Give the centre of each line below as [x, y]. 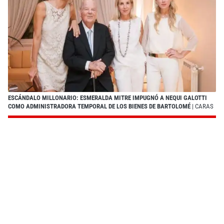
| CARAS [202, 106]
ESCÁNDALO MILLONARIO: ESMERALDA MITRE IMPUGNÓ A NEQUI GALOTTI [107, 97]
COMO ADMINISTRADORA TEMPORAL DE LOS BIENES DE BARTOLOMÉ [99, 106]
